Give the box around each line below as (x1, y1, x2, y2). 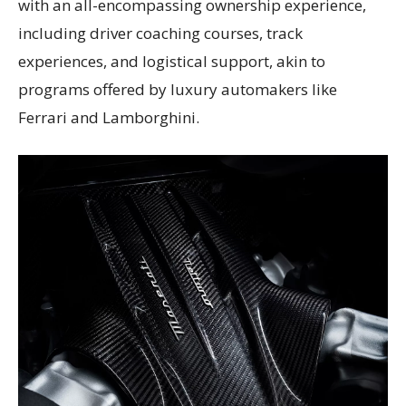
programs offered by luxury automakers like (18, 78, 337, 100)
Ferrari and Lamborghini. (18, 106, 199, 128)
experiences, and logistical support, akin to (18, 50, 325, 72)
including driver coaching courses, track (18, 22, 303, 43)
